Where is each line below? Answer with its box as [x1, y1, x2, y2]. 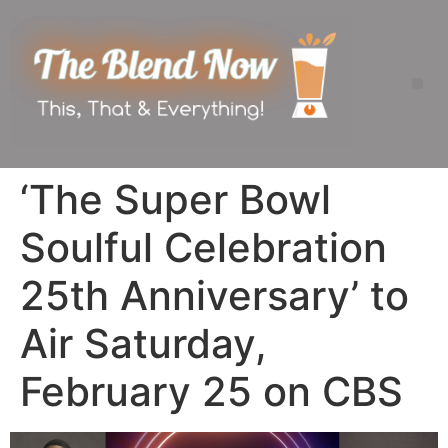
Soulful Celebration [20, 222, 387, 272]
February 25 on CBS [20, 366, 403, 416]
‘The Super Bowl [20, 174, 331, 224]
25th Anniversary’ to [20, 270, 409, 320]
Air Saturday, [20, 318, 267, 368]
